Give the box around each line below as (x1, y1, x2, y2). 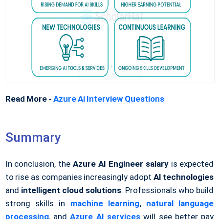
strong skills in (5, 198, 70, 209)
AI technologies (153, 172, 214, 182)
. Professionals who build (121, 185, 214, 196)
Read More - (5, 94, 53, 104)
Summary (5, 130, 61, 145)
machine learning (70, 198, 140, 209)
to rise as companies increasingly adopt (5, 172, 153, 182)
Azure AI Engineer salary (73, 159, 169, 169)
